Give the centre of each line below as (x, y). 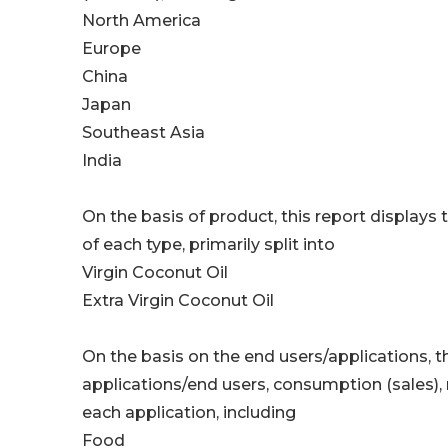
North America (141, 21)
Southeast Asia (143, 133)
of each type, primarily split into (208, 245)
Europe (111, 49)
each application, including (189, 413)
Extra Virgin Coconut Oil (178, 301)
